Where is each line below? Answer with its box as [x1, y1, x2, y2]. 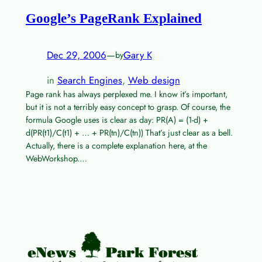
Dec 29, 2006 [46, 48, 106, 63]
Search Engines [57, 73, 122, 87]
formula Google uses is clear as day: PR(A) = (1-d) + [25, 113, 208, 126]
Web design [127, 73, 180, 87]
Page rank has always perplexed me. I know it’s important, [25, 88, 227, 100]
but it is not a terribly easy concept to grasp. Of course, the [25, 101, 230, 113]
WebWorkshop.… [25, 152, 87, 164]
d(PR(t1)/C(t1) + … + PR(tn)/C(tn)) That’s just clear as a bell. [25, 126, 233, 139]
